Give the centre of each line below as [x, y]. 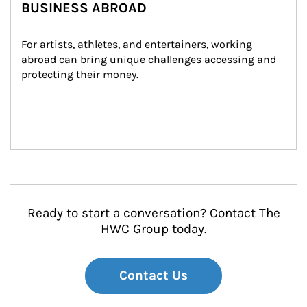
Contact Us [153, 275]
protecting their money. [80, 74]
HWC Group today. [153, 229]
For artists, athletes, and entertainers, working [138, 44]
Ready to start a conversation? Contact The [153, 213]
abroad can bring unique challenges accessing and [150, 59]
